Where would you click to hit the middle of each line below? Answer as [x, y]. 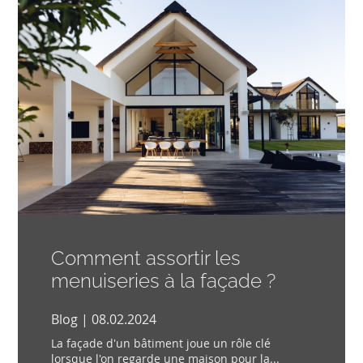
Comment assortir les [145, 258]
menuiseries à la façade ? [163, 281]
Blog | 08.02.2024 [103, 320]
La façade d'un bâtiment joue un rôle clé [160, 344]
